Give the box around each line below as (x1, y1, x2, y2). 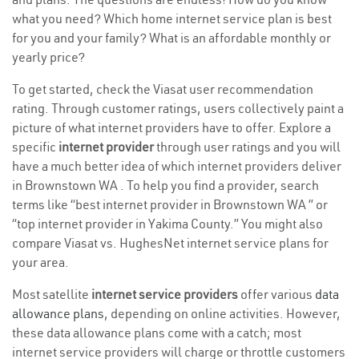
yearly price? (12, 49, 85, 66)
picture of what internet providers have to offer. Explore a (12, 119, 331, 136)
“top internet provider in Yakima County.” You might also (12, 216, 323, 232)
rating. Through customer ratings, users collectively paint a (12, 100, 344, 117)
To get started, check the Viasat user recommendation (12, 81, 313, 98)
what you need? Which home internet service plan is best (12, 10, 332, 27)
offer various (238, 286, 315, 303)
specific (12, 139, 58, 155)
